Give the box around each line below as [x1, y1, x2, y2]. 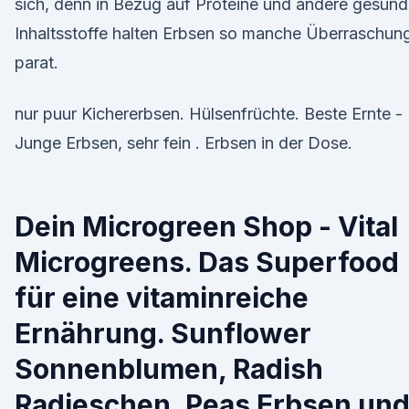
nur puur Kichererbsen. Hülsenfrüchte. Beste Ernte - [15, 104, 403, 123]
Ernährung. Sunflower [15, 317, 311, 350]
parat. [15, 53, 58, 72]
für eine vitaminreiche [15, 281, 309, 314]
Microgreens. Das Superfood [15, 246, 399, 278]
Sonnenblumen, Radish [15, 352, 323, 385]
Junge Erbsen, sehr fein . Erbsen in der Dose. [15, 133, 352, 152]
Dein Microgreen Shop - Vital [15, 210, 398, 243]
